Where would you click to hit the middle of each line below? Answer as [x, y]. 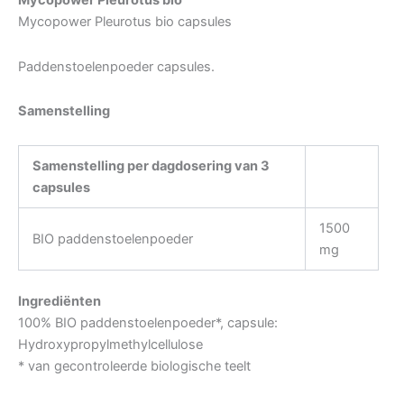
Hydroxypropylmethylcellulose [110, 344]
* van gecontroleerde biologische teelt [134, 366]
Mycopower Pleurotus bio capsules [125, 22]
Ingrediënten [60, 301]
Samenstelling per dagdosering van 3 [151, 165]
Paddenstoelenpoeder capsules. [116, 66]
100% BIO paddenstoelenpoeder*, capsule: [148, 322]
